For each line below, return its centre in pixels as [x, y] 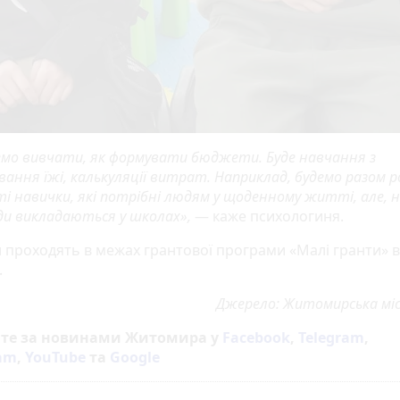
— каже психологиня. [267, 217]
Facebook [256, 338]
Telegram [331, 338]
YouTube [55, 358]
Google [135, 358]
